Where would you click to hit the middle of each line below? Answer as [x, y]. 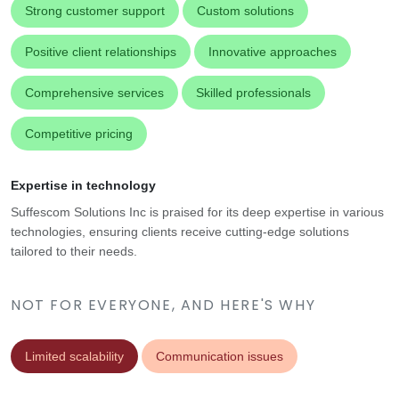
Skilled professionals [253, 93]
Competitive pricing [79, 134]
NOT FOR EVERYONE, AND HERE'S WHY [163, 305]
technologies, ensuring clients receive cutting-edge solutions [180, 232]
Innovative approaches [273, 52]
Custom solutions [245, 11]
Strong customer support [95, 11]
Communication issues [220, 357]
